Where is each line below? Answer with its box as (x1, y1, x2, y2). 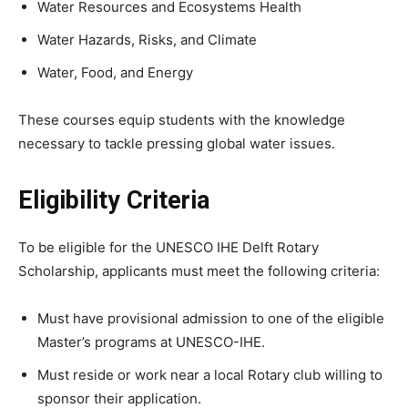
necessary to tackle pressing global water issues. (18, 134, 335, 152)
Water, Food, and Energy (37, 63, 193, 81)
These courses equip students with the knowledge (18, 110, 345, 128)
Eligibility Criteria (18, 185, 209, 215)
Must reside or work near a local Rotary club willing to (37, 365, 382, 383)
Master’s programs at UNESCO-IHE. (37, 332, 265, 351)
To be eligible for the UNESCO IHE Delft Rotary (18, 238, 319, 256)
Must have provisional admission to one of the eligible (37, 309, 384, 327)
